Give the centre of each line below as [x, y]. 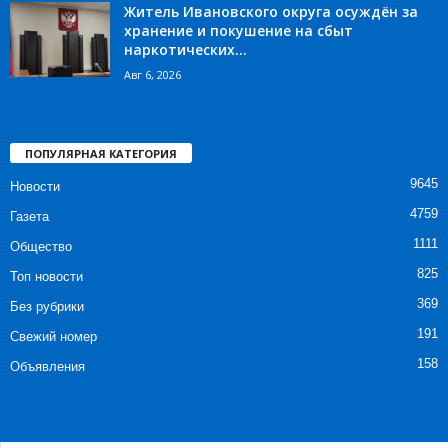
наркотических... [185, 49]
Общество [41, 246]
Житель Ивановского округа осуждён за [271, 11]
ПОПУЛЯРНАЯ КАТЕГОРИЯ [101, 153]
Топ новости [46, 276]
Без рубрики [47, 306]
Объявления [47, 366]
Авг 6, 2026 [152, 74]
